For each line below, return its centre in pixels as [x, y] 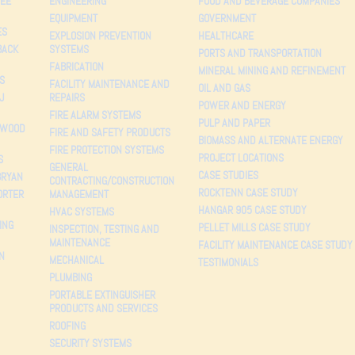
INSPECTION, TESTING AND [104, 229]
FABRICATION [76, 66]
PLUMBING [70, 277]
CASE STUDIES [228, 175]
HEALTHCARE [225, 35]
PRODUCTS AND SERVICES [103, 308]
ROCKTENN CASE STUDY [248, 192]
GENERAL [68, 167]
